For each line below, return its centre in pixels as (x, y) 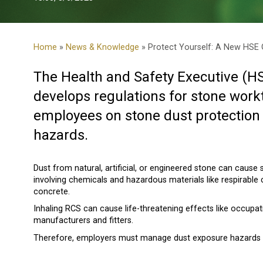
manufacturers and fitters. (83, 221)
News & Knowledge (102, 48)
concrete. (52, 191)
